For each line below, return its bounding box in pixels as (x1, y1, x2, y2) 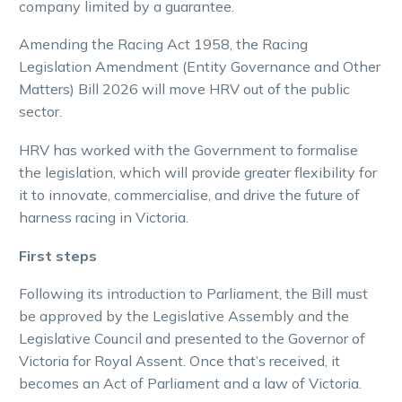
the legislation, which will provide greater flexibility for (19, 162, 377, 181)
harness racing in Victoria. (19, 207, 188, 226)
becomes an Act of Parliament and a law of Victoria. (19, 374, 362, 393)
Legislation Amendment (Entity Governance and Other (19, 57, 380, 76)
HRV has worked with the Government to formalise (19, 140, 358, 159)
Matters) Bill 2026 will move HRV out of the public (19, 80, 350, 99)
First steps (19, 246, 97, 265)
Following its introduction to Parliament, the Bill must (19, 284, 368, 303)
